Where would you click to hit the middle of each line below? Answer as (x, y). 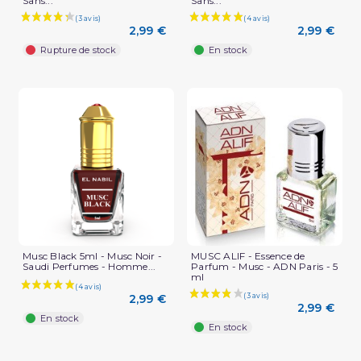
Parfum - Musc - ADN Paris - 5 (265, 267)
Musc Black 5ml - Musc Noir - (92, 256)
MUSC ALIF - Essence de (248, 256)
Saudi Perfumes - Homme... (89, 267)
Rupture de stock (78, 50)
